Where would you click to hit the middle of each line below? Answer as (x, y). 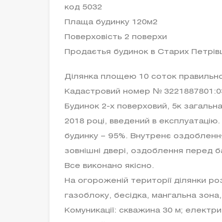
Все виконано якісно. (109, 166)
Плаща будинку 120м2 (111, 22)
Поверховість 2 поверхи (116, 37)
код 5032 (83, 7)
